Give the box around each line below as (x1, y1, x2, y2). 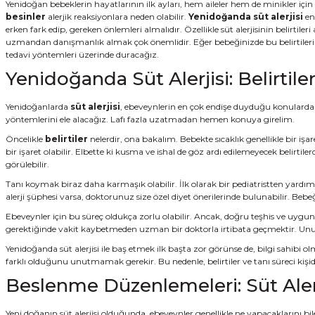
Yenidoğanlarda (6, 101, 70, 112)
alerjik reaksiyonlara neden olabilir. (46, 11, 188, 22)
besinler (6, 11, 46, 22)
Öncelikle (6, 133, 45, 144)
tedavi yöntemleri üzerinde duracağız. (6, 49, 159, 60)
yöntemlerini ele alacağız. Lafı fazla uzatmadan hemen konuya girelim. (6, 113, 295, 124)
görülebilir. (6, 158, 49, 169)
